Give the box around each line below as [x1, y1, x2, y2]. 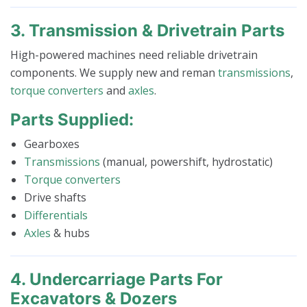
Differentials [24, 208, 88, 223]
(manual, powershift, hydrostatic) [100, 154, 273, 170]
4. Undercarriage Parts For [10, 269, 223, 290]
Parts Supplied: [10, 110, 134, 130]
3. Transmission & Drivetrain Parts [10, 21, 284, 41]
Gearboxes [24, 136, 79, 152]
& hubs [51, 225, 90, 241]
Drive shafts [24, 190, 86, 206]
